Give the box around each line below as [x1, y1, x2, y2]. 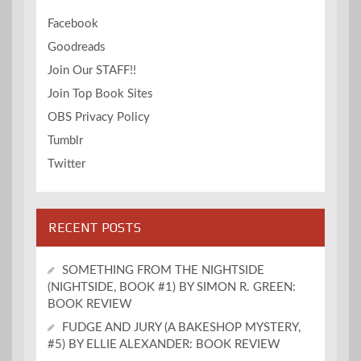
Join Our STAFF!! [48, 64, 136, 77]
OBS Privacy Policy [48, 111, 150, 124]
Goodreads [48, 41, 106, 54]
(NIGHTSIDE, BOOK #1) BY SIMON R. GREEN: [48, 281, 296, 294]
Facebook [48, 18, 98, 31]
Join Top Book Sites [48, 88, 153, 101]
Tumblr [48, 135, 83, 147]
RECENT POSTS [48, 220, 141, 236]
